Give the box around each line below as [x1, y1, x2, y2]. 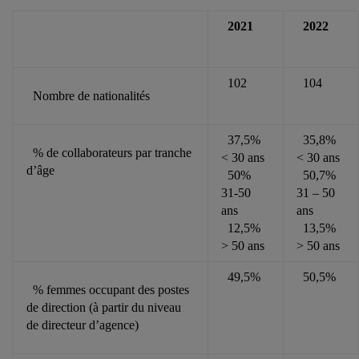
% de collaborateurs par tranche [26, 146, 192, 160]
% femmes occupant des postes [26, 283, 189, 297]
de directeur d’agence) [26, 318, 139, 333]
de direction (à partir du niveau [26, 301, 181, 315]
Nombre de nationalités [26, 89, 150, 103]
